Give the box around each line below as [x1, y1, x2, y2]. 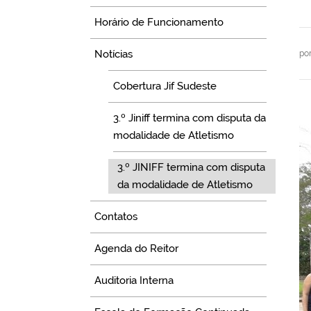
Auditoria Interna [94, 274, 174, 287]
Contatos [94, 210, 138, 223]
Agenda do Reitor [94, 242, 179, 255]
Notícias [94, 47, 133, 60]
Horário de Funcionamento [94, 15, 224, 28]
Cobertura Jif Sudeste [112, 79, 217, 92]
